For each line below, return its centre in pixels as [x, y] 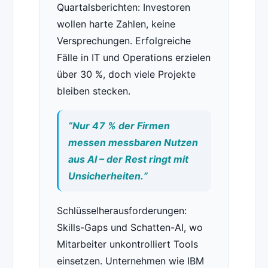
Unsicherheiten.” [108, 176]
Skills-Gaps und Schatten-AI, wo [130, 228]
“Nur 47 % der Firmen [119, 126]
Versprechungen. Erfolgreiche [124, 41]
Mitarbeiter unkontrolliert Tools [127, 244]
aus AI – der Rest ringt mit [128, 159]
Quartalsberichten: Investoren [123, 7]
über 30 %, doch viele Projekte [126, 74]
